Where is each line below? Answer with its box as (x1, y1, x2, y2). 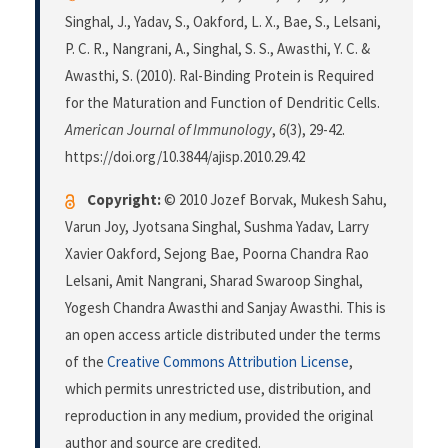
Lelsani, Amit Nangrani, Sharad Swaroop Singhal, (65, 271, 363, 291)
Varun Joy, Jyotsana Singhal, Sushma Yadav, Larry (65, 217, 369, 237)
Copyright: (87, 190, 161, 210)
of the (65, 352, 107, 372)
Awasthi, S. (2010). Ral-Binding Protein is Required (65, 66, 374, 86)
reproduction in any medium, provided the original (65, 406, 373, 426)
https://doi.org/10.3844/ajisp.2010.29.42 (65, 147, 305, 167)
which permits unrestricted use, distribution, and (65, 379, 371, 399)
